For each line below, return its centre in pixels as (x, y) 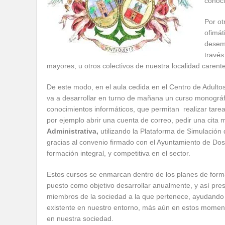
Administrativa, (74, 131)
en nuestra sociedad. (80, 218)
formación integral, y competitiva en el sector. (119, 153)
